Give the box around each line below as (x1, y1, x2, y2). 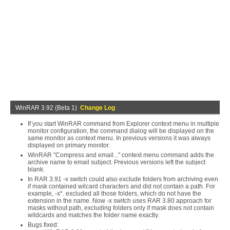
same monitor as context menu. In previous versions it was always (28, 135, 210, 142)
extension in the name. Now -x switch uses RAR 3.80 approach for (28, 197, 212, 204)
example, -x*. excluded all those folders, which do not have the (28, 190, 201, 197)
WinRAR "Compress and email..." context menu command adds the (28, 151, 214, 159)
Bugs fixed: (28, 221, 59, 228)
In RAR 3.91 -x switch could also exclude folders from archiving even (28, 176, 218, 183)
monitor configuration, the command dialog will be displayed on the (28, 127, 214, 135)
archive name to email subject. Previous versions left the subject (28, 159, 205, 166)
